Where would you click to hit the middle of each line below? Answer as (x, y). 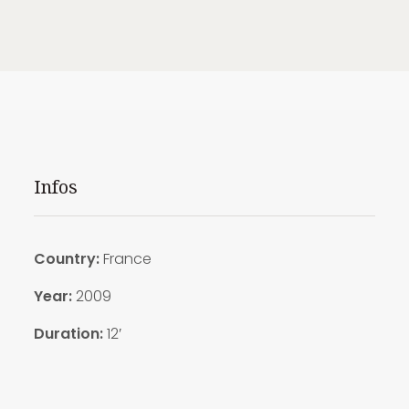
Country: (68, 258)
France (127, 258)
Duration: (68, 333)
